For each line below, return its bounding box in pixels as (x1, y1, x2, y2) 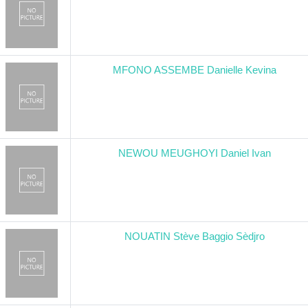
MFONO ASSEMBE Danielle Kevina (113, 64, 276, 76)
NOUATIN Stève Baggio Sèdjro (124, 230, 265, 242)
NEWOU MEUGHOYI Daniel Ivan (118, 147, 271, 159)
